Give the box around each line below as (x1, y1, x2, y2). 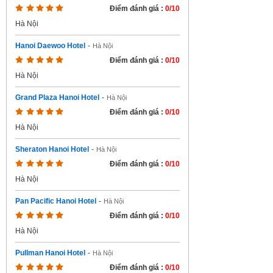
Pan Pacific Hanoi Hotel (15, 197, 96, 205)
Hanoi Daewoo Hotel (15, 41, 85, 50)
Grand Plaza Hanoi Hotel (15, 93, 99, 102)
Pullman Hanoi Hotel (15, 249, 85, 257)
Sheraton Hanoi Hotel (15, 145, 89, 154)
